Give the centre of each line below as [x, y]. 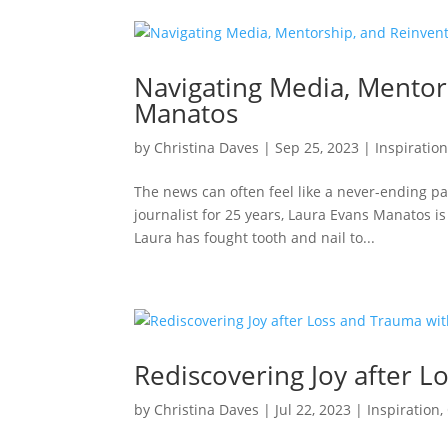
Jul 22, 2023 [313, 409]
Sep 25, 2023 [317, 147]
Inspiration [404, 409]
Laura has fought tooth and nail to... [255, 237]
